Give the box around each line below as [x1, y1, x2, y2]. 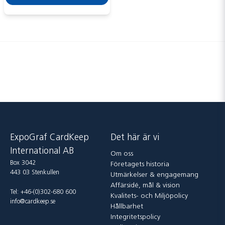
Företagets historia [110, 161, 169, 169]
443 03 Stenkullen [10, 169, 59, 176]
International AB [10, 147, 74, 157]
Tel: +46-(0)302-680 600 [10, 189, 76, 196]
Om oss [110, 150, 133, 158]
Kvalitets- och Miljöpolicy [110, 192, 188, 200]
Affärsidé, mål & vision [110, 182, 180, 190]
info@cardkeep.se [10, 198, 55, 205]
